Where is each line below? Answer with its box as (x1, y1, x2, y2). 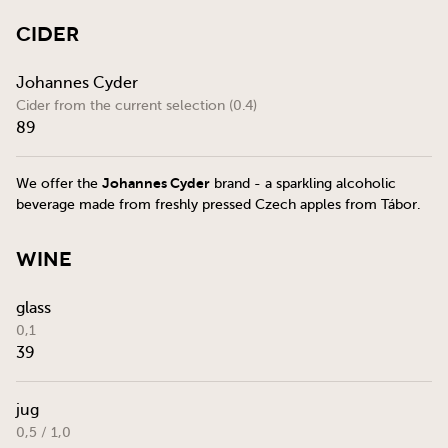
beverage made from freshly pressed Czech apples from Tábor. (16, 197, 421, 212)
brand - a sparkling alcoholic (210, 176, 396, 191)
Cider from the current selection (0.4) (16, 98, 257, 113)
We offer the (16, 176, 102, 191)
